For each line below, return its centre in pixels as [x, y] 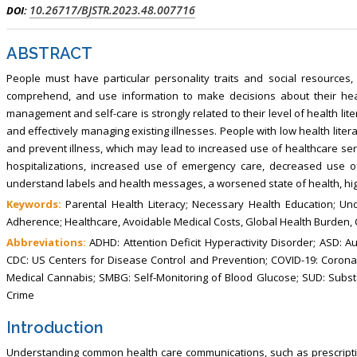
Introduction [55, 327]
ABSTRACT [49, 53]
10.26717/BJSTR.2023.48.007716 [112, 10]
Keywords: [33, 204]
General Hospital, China [255, 25]
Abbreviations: [46, 242]
